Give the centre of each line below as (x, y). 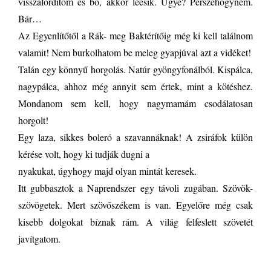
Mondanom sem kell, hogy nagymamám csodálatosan (135, 103)
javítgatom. (39, 239)
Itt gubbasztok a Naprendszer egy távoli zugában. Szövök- (135, 188)
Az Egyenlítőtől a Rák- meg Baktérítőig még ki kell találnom (135, 35)
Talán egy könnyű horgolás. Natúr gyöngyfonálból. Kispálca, (135, 69)
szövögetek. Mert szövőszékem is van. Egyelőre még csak (135, 205)
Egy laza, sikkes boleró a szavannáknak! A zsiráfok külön (135, 137)
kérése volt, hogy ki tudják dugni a (84, 154)
